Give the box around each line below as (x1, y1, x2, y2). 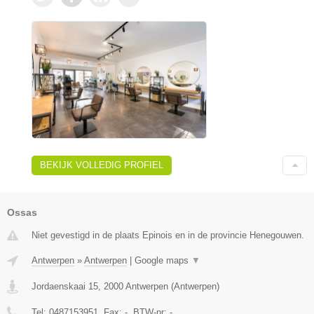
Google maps (135, 254, 191, 266)
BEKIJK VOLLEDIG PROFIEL (40, 159, 163, 170)
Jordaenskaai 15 (32, 280, 98, 292)
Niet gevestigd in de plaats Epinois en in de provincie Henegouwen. (32, 229, 304, 240)
